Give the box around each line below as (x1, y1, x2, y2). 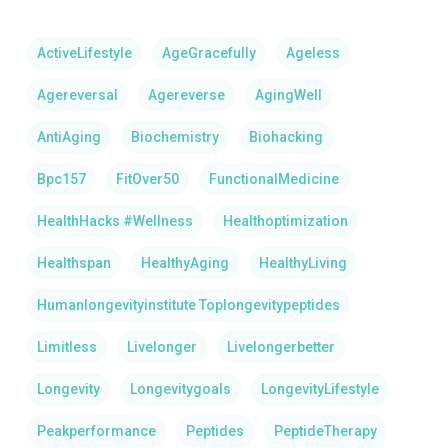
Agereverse (147, 87, 225, 103)
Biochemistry (130, 129, 219, 145)
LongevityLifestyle (260, 381, 379, 397)
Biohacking (248, 129, 323, 145)
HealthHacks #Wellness (36, 213, 193, 229)
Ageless (285, 45, 340, 61)
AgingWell (254, 87, 322, 103)
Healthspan (36, 255, 111, 271)
